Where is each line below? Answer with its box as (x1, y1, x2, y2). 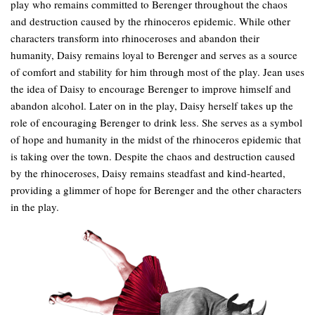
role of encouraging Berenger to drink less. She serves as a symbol (11, 115, 302, 129)
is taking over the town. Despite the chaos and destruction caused (11, 149, 295, 163)
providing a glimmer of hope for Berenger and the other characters (11, 183, 302, 197)
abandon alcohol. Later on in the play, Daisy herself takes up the (11, 98, 293, 112)
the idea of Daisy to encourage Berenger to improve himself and (11, 82, 291, 96)
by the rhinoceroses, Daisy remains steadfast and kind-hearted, (11, 166, 285, 180)
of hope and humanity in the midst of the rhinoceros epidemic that (11, 132, 301, 146)
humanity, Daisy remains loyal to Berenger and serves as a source (11, 48, 297, 62)
